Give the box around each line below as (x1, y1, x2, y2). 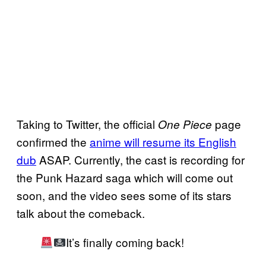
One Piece (158, 116, 212, 132)
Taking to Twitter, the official (17, 115, 158, 132)
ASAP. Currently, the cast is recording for (36, 151, 245, 167)
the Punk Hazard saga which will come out (17, 169, 233, 185)
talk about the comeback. (17, 204, 145, 221)
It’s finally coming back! (66, 233, 185, 250)
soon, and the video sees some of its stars (17, 186, 232, 203)
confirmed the (17, 133, 90, 150)
